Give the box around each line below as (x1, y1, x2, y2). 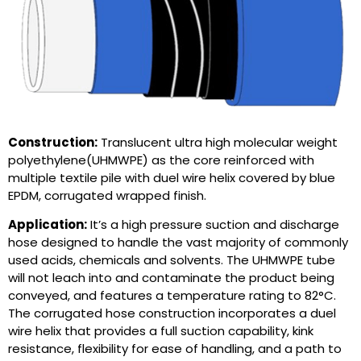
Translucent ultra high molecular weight (98, 133, 338, 151)
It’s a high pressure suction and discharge (87, 216, 339, 234)
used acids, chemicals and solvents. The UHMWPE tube (8, 251, 335, 269)
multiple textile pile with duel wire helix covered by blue (8, 168, 335, 186)
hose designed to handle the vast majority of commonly (8, 234, 348, 251)
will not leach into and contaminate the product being (8, 269, 334, 287)
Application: (8, 216, 87, 234)
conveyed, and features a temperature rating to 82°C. (8, 287, 336, 305)
